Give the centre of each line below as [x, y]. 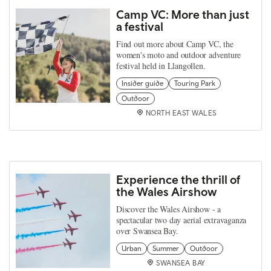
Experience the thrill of [178, 179]
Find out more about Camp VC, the [175, 44]
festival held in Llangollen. [161, 66]
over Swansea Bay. [147, 231]
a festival [140, 26]
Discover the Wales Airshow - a [169, 209]
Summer [166, 249]
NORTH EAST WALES [181, 113]
